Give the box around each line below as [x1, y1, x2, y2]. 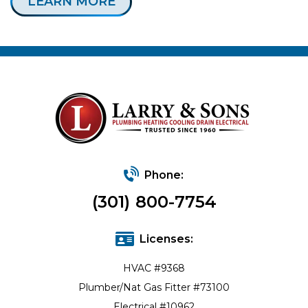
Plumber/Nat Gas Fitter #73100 [78, 281, 230, 294]
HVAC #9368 [123, 262, 185, 275]
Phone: [144, 168, 184, 182]
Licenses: [139, 232, 193, 246]
